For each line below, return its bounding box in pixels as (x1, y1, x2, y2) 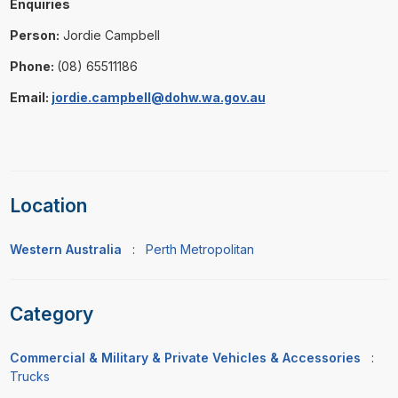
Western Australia (9, 242, 122, 258)
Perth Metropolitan (145, 242, 254, 258)
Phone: (9, 59, 57, 74)
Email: (9, 90, 52, 105)
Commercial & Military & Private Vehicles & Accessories (9, 350, 361, 366)
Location (9, 194, 87, 217)
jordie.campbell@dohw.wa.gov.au (51, 90, 266, 105)
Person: (9, 28, 60, 43)
